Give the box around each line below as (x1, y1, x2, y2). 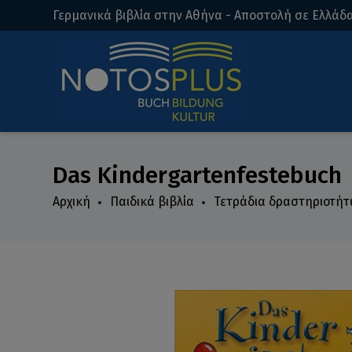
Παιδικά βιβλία (110, 194, 195, 209)
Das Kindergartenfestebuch (53, 161, 343, 189)
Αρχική (53, 194, 91, 209)
